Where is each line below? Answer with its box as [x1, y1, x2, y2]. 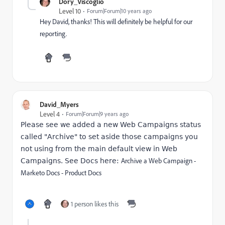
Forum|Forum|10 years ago [87, 7, 152, 15]
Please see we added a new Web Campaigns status [21, 121, 201, 129]
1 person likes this [71, 199, 119, 208]
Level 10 [59, 7, 81, 15]
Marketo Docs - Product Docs [21, 168, 101, 177]
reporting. [40, 29, 67, 38]
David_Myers [40, 100, 79, 108]
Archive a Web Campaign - [121, 156, 196, 165]
